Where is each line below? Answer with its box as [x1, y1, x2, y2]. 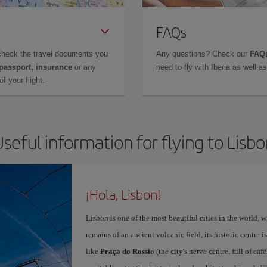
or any [72, 63, 96, 72]
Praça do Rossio [100, 247, 154, 256]
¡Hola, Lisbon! [85, 185, 161, 204]
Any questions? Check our [156, 49, 250, 58]
